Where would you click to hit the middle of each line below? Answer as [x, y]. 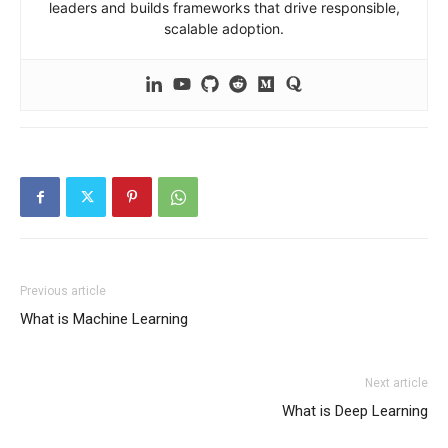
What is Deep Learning [355, 411]
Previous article [63, 291]
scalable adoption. [224, 29]
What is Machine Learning [104, 319]
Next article [396, 383]
